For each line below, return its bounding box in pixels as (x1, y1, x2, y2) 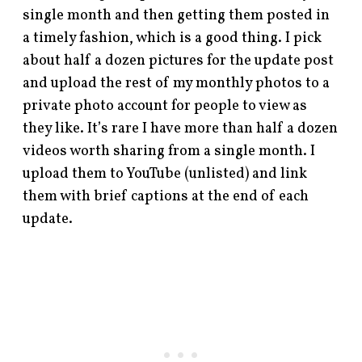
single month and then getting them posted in (23, 5, 330, 26)
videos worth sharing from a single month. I (23, 141, 316, 162)
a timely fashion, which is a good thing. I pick (23, 27, 322, 48)
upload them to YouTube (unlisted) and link (23, 163, 308, 184)
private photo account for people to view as (23, 95, 308, 116)
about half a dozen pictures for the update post (23, 50, 335, 71)
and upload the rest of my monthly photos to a (23, 73, 330, 94)
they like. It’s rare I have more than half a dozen (23, 118, 339, 139)
